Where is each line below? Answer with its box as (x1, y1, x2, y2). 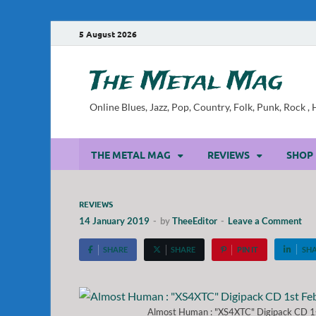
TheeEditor (172, 215, 217, 226)
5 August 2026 (79, 28, 137, 39)
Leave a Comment (228, 215, 302, 226)
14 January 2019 (79, 215, 150, 226)
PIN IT (236, 245, 258, 254)
